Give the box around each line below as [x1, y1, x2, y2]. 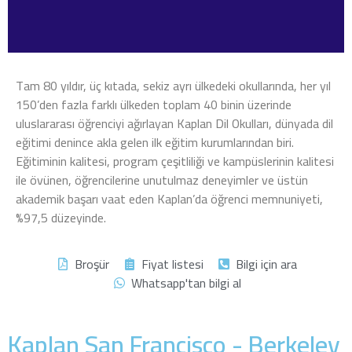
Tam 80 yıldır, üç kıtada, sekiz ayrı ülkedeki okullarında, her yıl [16, 74, 331, 98]
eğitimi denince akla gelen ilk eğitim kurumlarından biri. [16, 130, 294, 155]
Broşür [75, 251, 109, 276]
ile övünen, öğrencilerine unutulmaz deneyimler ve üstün [16, 168, 308, 192]
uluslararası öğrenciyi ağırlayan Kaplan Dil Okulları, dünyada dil [16, 112, 333, 136]
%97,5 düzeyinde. [16, 206, 106, 230]
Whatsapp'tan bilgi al [130, 270, 241, 295]
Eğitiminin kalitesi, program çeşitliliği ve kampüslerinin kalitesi [16, 149, 334, 174]
